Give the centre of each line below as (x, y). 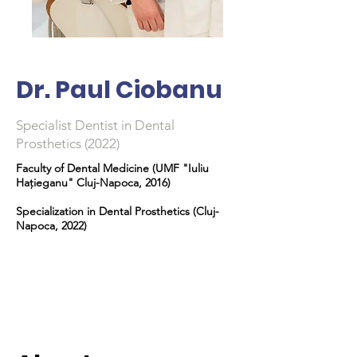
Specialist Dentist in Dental (95, 125)
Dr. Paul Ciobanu (119, 90)
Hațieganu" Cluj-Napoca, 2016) (93, 182)
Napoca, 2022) (51, 226)
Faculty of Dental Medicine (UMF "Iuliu (112, 168)
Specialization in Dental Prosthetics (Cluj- (118, 211)
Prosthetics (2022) (68, 143)
